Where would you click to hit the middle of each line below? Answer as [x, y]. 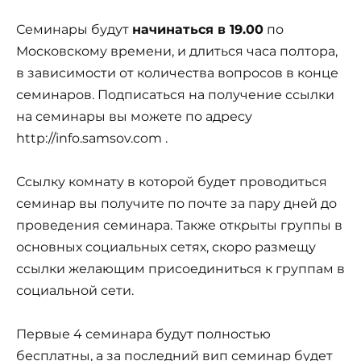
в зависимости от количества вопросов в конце [177, 73]
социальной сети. [75, 290]
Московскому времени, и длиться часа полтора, [177, 51]
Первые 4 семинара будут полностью [143, 334]
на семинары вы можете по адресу [134, 116]
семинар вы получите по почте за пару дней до [176, 203]
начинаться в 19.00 [198, 29]
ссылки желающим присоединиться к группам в [180, 268]
